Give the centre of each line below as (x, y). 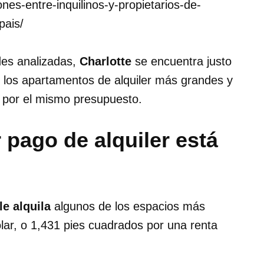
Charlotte (107, 62)
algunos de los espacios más (128, 207)
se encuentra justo (183, 62)
